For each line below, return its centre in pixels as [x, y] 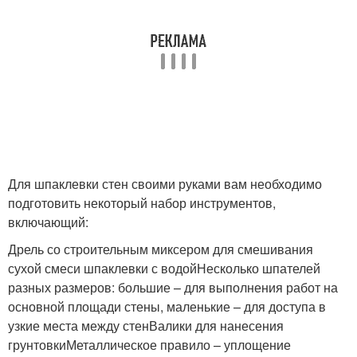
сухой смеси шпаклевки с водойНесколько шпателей [164, 268]
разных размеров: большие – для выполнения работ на [173, 287]
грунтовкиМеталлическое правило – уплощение [149, 345]
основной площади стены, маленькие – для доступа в [167, 306]
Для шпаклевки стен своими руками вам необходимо [165, 184]
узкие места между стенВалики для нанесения [146, 326]
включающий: [48, 222]
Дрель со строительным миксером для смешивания [161, 249]
